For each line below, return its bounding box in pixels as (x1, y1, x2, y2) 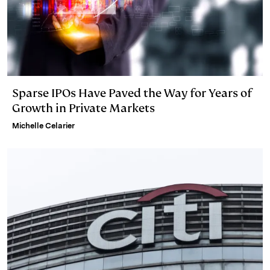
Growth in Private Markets (12, 101, 155, 116)
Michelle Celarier (12, 121, 75, 131)
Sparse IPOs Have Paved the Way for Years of (12, 86, 252, 101)
